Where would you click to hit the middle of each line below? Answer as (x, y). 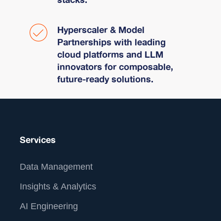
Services (38, 140)
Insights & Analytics (58, 186)
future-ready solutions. (105, 79)
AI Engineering (49, 206)
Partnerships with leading (111, 42)
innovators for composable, (115, 67)
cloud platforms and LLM (110, 55)
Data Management (56, 166)
